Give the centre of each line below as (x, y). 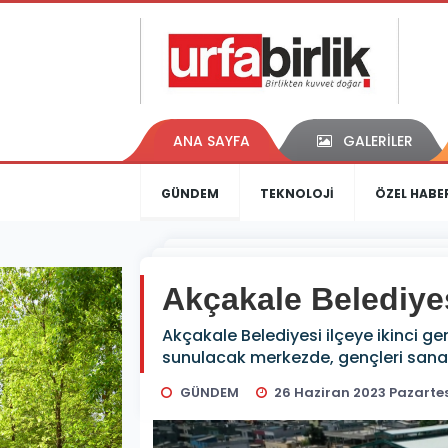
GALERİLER (377, 141)
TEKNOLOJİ (297, 194)
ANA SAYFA (211, 141)
